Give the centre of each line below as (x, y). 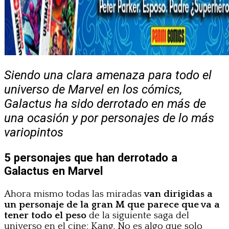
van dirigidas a (178, 194)
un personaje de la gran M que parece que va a (112, 205)
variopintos (34, 132)
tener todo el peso (45, 216)
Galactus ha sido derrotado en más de (105, 104)
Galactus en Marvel (53, 170)
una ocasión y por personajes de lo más (109, 118)
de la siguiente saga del (138, 216)
